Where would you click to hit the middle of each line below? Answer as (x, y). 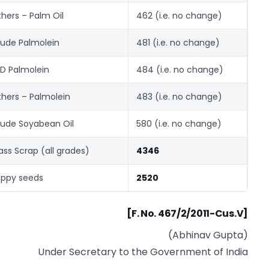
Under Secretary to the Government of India (143, 252)
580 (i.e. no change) (179, 124)
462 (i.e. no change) (179, 16)
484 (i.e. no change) (180, 70)
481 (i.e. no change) (178, 43)
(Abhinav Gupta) (208, 235)
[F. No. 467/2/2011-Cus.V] (187, 214)
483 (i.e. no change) (179, 97)
